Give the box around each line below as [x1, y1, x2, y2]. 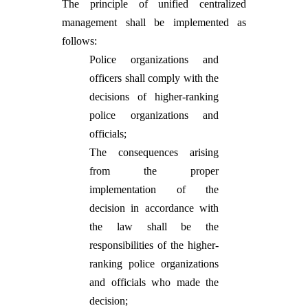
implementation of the [89, 184, 219, 195]
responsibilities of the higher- [89, 239, 219, 251]
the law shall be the [89, 221, 219, 232]
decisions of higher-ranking [89, 91, 219, 102]
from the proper [89, 165, 219, 177]
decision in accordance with [89, 202, 219, 214]
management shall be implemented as [62, 16, 246, 28]
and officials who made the [89, 276, 219, 288]
